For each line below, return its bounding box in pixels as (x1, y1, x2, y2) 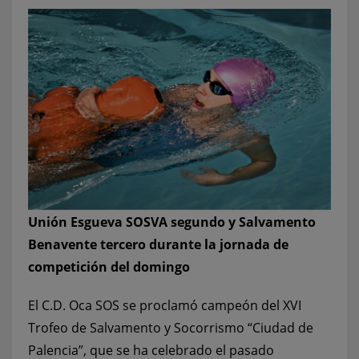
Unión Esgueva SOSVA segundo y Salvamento (28, 212, 316, 231)
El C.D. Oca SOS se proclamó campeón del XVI (28, 296, 301, 314)
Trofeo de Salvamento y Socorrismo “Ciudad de (28, 318, 313, 337)
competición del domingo (28, 257, 190, 276)
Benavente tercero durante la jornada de (28, 235, 288, 253)
